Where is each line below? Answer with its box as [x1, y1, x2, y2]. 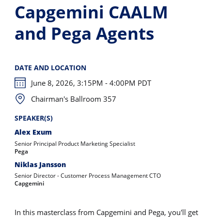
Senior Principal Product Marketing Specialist [15, 139, 135, 148]
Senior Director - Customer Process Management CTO [15, 171, 161, 180]
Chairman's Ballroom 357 [31, 93, 117, 104]
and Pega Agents [15, 21, 154, 45]
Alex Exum [15, 128, 52, 137]
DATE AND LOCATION [15, 63, 86, 72]
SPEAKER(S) [15, 114, 53, 123]
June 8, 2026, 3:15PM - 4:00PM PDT [31, 77, 152, 88]
